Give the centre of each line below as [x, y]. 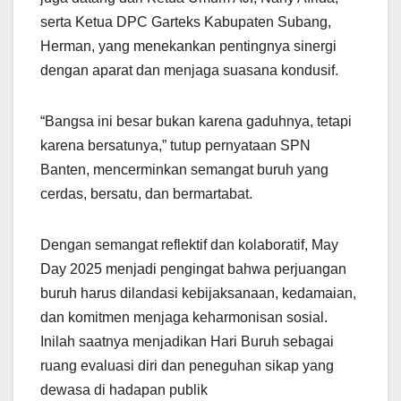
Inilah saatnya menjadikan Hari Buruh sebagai [187, 341]
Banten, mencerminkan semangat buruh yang [184, 169]
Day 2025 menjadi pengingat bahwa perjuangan [193, 269]
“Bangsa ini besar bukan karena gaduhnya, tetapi [196, 121]
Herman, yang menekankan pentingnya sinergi [188, 46]
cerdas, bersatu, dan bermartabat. [146, 193]
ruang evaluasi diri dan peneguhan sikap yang [187, 365]
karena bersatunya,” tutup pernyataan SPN [175, 145]
